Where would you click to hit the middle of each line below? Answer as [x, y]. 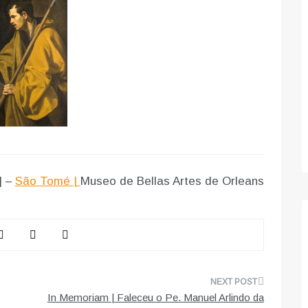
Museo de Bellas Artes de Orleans [172, 181]
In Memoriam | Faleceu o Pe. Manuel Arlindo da [155, 297]
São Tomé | [47, 181]
